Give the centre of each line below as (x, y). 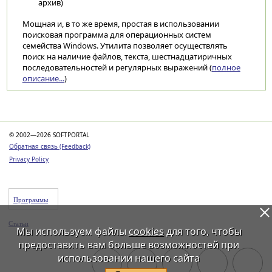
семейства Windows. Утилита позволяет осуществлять (125, 46)
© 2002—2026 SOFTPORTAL (49, 135)
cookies (146, 231)
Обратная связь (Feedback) (50, 146)
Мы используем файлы (72, 231)
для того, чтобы (202, 231)
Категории (45, 107)
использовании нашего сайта (129, 258)
